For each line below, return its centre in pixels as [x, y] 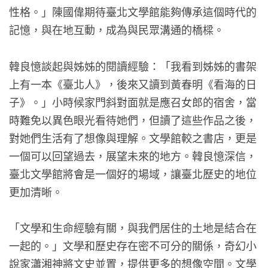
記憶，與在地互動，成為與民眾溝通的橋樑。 [117, 30]
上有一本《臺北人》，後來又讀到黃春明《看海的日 [133, 83]
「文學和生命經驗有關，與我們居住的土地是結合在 [133, 228]
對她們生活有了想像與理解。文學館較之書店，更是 [133, 137]
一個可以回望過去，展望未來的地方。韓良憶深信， [133, 155]
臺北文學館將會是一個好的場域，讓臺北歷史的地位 [133, 173]
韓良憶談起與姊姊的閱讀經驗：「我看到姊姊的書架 [133, 66]
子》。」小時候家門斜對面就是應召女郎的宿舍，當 [133, 101]
